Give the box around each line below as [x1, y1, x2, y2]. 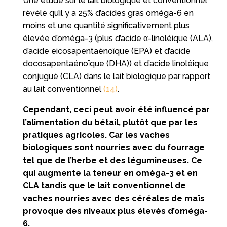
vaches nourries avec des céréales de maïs [22, 193, 205, 203]
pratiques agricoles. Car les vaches [22, 130, 170, 140]
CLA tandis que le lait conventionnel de [22, 180, 186, 191]
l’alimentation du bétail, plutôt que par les [22, 117, 198, 127]
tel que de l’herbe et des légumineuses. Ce [22, 155, 202, 165]
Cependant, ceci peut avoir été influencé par [22, 104, 210, 115]
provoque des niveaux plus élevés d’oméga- [22, 206, 208, 216]
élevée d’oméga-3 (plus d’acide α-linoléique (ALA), [22, 33, 213, 43]
